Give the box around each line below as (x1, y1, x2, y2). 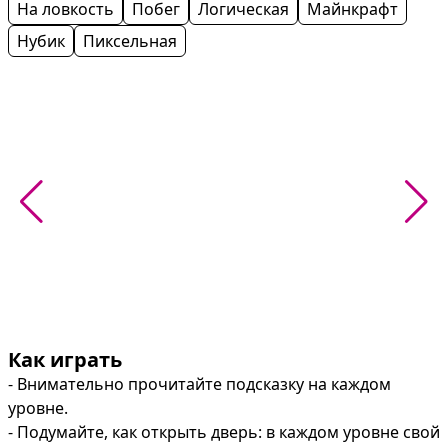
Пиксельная (83, 29, 177, 52)
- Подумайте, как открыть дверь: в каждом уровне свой (8, 421, 440, 444)
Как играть (8, 346, 122, 374)
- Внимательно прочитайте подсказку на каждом (8, 373, 391, 396)
